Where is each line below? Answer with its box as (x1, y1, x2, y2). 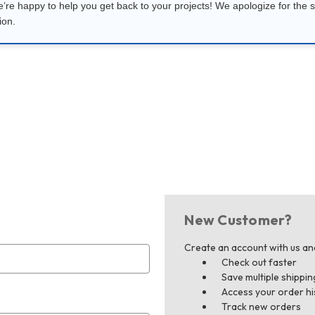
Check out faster (221, 255, 297, 269)
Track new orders (221, 300, 302, 313)
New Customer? (184, 210, 292, 229)
